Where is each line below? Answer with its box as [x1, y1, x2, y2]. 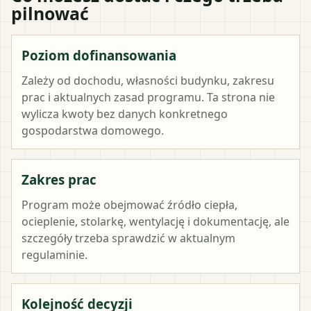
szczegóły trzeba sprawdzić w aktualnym [22, 230, 235, 246]
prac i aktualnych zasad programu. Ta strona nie [22, 89, 275, 105]
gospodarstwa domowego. [22, 122, 164, 138]
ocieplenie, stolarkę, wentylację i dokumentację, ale [22, 213, 289, 229]
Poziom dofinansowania [22, 46, 176, 64]
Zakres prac [22, 170, 96, 188]
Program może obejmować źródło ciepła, [22, 196, 237, 212]
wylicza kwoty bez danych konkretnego [22, 106, 228, 121]
